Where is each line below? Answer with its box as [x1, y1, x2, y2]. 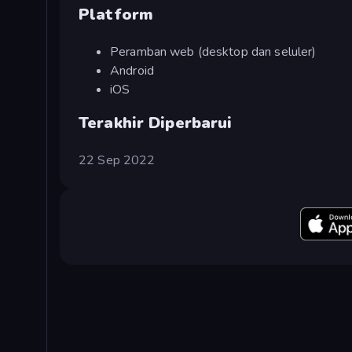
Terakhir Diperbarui [79, 112, 233, 134]
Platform [79, 3, 154, 25]
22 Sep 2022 [79, 151, 156, 169]
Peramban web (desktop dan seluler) [110, 42, 317, 60]
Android [110, 61, 154, 79]
